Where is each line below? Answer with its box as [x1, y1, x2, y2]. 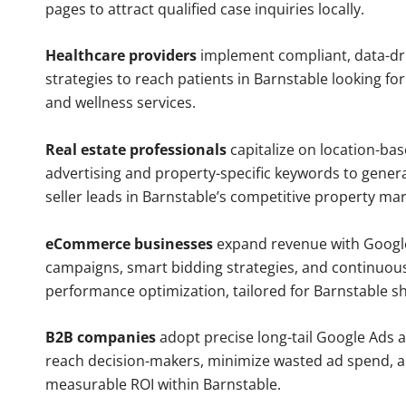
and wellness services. [45, 92, 196, 113]
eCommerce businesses [45, 233, 213, 254]
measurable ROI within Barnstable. [45, 374, 281, 395]
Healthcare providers [45, 45, 197, 66]
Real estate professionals [45, 140, 227, 160]
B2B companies [45, 327, 156, 348]
